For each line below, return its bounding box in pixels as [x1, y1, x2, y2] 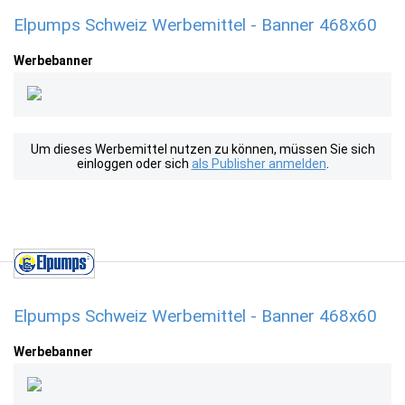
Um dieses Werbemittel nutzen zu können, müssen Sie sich [30, 142, 375, 156]
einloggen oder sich [76, 156, 192, 171]
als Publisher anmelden [191, 156, 326, 171]
